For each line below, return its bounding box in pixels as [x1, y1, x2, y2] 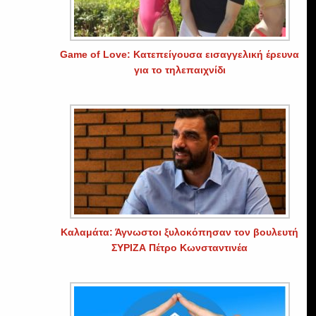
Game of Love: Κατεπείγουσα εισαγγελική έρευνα [60, 48, 300, 60]
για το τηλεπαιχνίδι [133, 63, 226, 75]
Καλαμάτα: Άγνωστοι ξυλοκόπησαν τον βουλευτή [61, 226, 299, 238]
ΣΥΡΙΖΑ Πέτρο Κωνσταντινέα [111, 241, 248, 253]
